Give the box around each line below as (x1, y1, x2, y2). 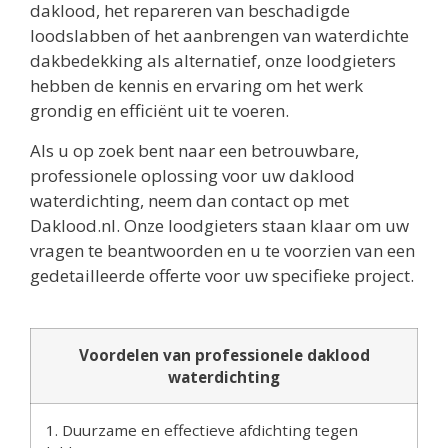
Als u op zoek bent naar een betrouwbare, (30, 138, 359, 162)
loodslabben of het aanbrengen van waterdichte (30, 24, 409, 48)
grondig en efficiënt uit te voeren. (30, 99, 289, 123)
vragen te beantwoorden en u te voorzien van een (30, 238, 415, 262)
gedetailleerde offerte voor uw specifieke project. (30, 263, 414, 287)
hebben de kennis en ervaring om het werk (30, 74, 363, 98)
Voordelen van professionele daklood (78, 344, 370, 365)
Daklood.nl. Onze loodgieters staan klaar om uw (30, 213, 409, 237)
